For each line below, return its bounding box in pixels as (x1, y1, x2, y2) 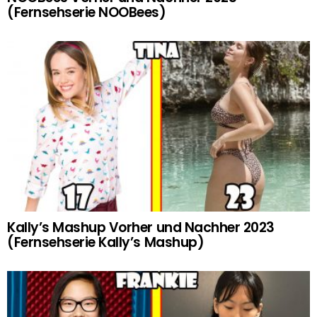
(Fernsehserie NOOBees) (7, 3, 166, 23)
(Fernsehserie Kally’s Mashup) (7, 233, 204, 253)
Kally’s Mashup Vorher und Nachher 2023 (7, 218, 275, 238)
